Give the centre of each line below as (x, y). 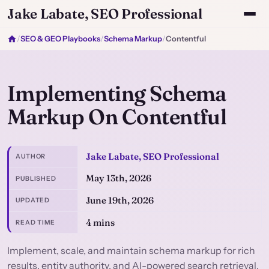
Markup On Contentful (117, 117)
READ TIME (35, 223)
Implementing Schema (117, 93)
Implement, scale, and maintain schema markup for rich (131, 251)
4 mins (100, 222)
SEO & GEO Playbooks (60, 39)
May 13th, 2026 (118, 178)
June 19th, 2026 (119, 200)
